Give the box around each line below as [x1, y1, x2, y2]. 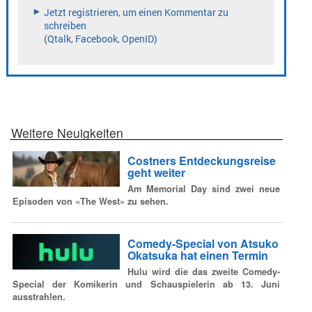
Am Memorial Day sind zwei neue [127, 182, 280, 196]
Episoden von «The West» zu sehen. [13, 195, 169, 208]
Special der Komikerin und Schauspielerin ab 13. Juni [13, 278, 280, 291]
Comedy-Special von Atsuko [127, 235, 279, 251]
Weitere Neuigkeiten [11, 124, 123, 142]
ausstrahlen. [13, 290, 65, 304]
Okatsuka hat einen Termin [127, 247, 268, 263]
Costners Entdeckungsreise [127, 153, 276, 169]
